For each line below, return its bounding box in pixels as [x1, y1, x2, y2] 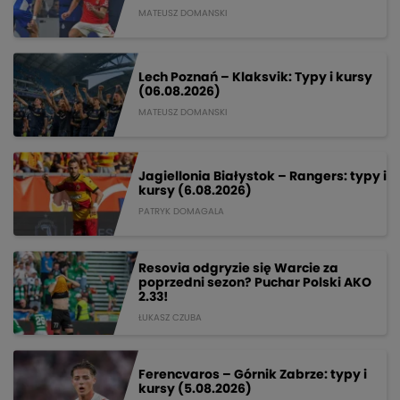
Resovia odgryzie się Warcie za [138, 262, 338, 275]
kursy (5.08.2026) [138, 382, 252, 396]
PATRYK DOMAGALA [138, 206, 224, 216]
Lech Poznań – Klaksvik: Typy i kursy [138, 71, 372, 84]
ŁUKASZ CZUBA [138, 312, 202, 322]
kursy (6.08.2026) [138, 184, 252, 197]
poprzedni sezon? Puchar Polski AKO [138, 276, 371, 289]
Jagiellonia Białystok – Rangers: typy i [138, 170, 387, 183]
